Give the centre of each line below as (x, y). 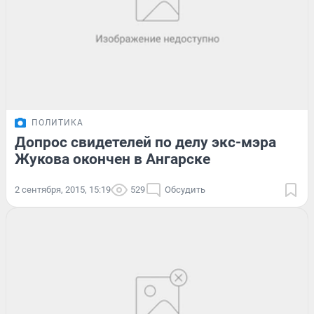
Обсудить (185, 189)
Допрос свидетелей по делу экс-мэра (145, 142)
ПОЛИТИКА (57, 122)
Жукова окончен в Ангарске (112, 159)
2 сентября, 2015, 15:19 (63, 189)
